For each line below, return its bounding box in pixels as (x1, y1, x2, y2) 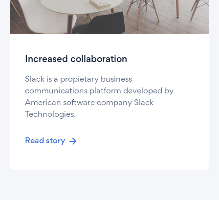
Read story (25, 138, 65, 146)
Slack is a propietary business (25, 76, 132, 84)
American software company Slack (25, 100, 153, 108)
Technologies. (25, 111, 76, 119)
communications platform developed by (25, 88, 174, 96)
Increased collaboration (25, 56, 127, 65)
